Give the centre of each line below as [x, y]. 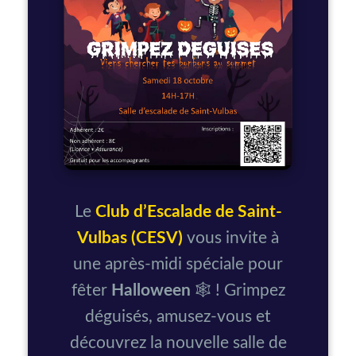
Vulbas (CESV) [130, 238]
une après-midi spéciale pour [178, 265]
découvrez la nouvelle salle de [178, 343]
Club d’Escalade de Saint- [188, 212]
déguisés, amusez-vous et [178, 317]
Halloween [151, 291]
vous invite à [231, 238]
